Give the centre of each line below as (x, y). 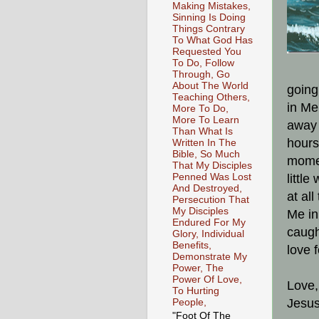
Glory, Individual (208, 234)
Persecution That (211, 199)
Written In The (204, 142)
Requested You (207, 51)
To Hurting (196, 291)
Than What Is (203, 131)
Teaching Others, (211, 97)
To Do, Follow (203, 63)
